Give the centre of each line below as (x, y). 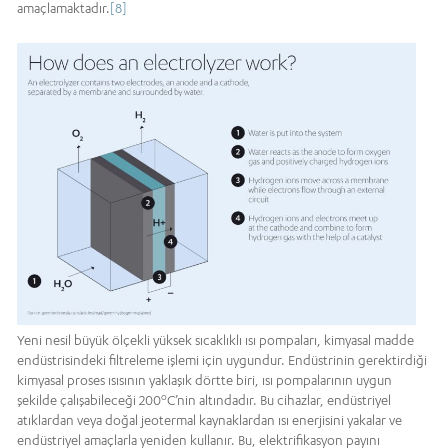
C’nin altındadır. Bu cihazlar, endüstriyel (279, 400)
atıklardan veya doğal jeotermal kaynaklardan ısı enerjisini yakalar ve (209, 420)
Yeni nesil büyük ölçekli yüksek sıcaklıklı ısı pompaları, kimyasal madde (215, 340)
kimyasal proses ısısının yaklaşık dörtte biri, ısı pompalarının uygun (204, 380)
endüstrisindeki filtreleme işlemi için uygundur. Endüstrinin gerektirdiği (222, 360)
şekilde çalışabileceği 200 (89, 400)
